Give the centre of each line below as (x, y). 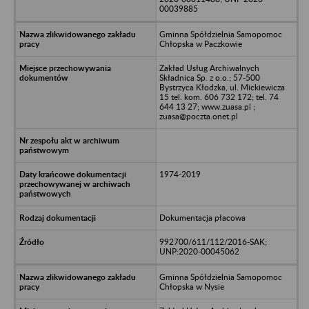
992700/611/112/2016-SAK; (213, 241)
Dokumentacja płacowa (202, 217)
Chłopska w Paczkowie (200, 43)
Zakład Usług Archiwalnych (209, 68)
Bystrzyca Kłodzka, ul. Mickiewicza (222, 87)
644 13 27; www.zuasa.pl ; (207, 106)
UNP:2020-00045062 (199, 251)
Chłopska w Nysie (191, 286)
